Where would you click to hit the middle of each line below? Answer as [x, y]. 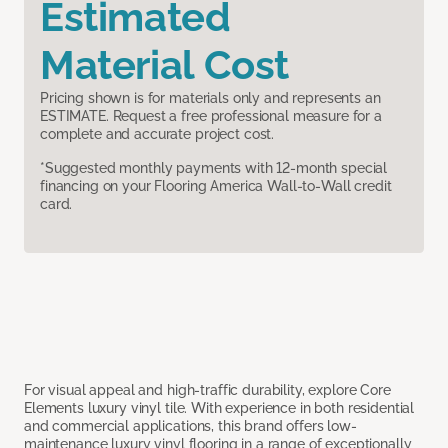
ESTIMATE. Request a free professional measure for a [211, 116]
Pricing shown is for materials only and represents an [210, 98]
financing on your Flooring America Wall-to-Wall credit [216, 186]
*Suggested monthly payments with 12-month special [214, 168]
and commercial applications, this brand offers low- [190, 426]
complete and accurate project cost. [157, 134]
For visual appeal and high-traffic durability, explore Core [207, 390]
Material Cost [164, 65]
